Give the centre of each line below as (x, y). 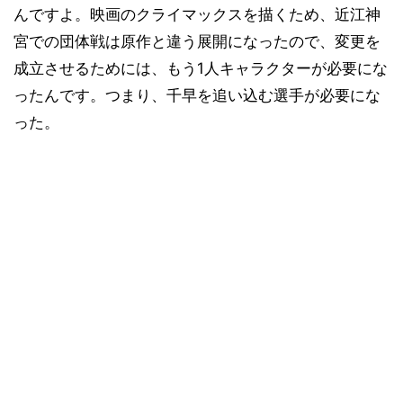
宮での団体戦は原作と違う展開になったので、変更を (197, 41)
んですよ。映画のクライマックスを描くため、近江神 (197, 14)
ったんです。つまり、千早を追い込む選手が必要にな (197, 95)
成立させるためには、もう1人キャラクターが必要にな (201, 68)
